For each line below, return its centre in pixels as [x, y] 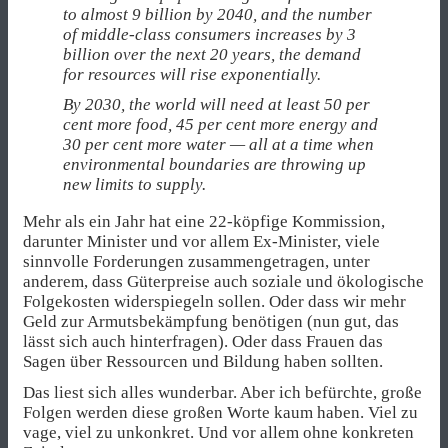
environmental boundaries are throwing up [214, 165]
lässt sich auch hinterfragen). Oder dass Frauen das [203, 342]
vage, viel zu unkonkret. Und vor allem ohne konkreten [218, 432]
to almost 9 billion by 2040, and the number [217, 15]
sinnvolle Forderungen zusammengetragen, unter [196, 262]
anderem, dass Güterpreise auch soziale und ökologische [223, 282]
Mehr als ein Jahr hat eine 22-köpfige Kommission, [204, 222]
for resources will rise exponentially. [192, 75]
